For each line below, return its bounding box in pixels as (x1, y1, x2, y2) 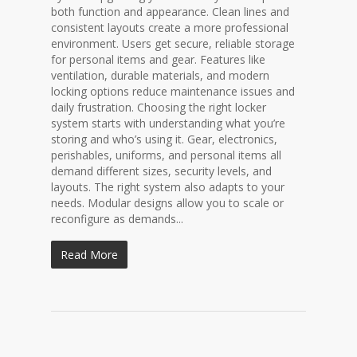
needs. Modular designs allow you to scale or (51, 195, 284, 210)
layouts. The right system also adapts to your (51, 179, 284, 194)
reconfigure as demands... (51, 211, 183, 226)
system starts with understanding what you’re (51, 116, 285, 131)
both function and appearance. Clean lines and (51, 4, 289, 19)
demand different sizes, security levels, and (51, 163, 272, 178)
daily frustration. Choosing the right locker (51, 100, 266, 115)
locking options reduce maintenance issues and (51, 84, 295, 99)
